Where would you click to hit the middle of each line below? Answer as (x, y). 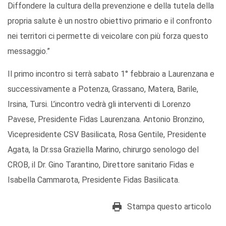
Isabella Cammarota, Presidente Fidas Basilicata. (94, 180)
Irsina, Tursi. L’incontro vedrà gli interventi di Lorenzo (99, 104)
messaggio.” (29, 51)
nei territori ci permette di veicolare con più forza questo (108, 36)
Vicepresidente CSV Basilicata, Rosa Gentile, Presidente (107, 134)
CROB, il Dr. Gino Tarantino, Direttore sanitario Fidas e (101, 164)
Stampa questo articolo (169, 206)
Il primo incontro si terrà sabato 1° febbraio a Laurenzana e (111, 74)
